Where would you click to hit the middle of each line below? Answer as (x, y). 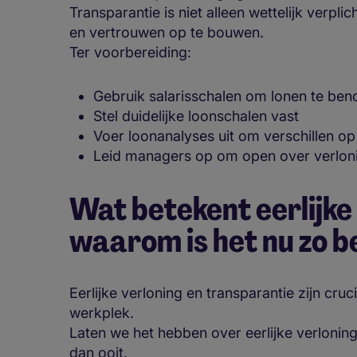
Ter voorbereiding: (132, 53)
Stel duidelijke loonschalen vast (196, 116)
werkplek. (102, 312)
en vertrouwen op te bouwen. (167, 33)
